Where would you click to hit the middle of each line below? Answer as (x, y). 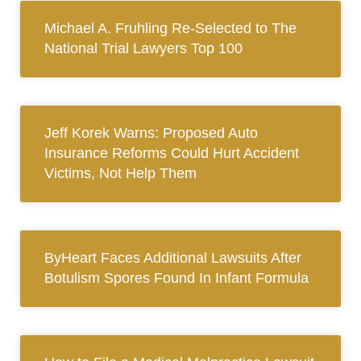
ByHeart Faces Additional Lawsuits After (173, 258)
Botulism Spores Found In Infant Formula (176, 278)
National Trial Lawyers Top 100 (143, 49)
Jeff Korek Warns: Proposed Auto (151, 133)
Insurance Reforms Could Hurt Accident (172, 154)
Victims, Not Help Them (120, 174)
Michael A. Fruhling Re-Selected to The (170, 29)
